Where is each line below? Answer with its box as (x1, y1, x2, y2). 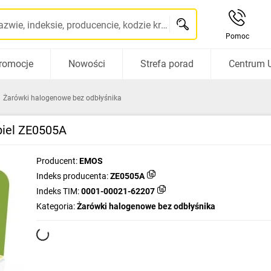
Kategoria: (36, 201, 75, 211)
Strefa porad (140, 58, 194, 70)
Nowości (68, 58, 105, 70)
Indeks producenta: (36, 171, 108, 181)
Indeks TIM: (36, 186, 79, 196)
